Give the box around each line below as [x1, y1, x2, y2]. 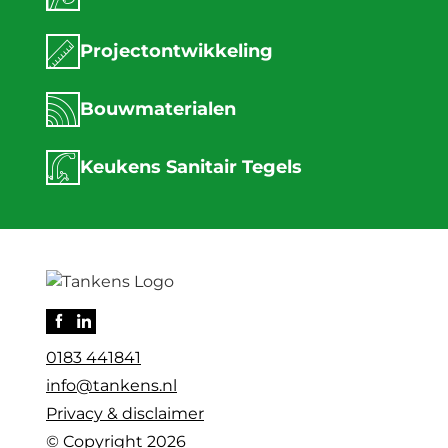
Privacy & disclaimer [46, 403, 204, 423]
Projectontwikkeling [80, 40, 273, 62]
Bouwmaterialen [80, 98, 236, 120]
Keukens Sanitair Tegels [80, 156, 307, 178]
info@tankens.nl [46, 375, 177, 395]
